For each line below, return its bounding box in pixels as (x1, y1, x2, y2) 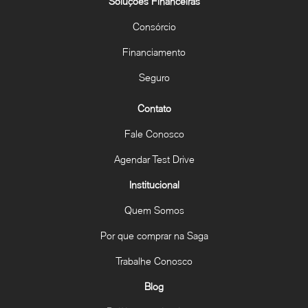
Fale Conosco (124, 128, 184, 140)
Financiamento (122, 46, 186, 58)
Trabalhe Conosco (115, 255, 192, 267)
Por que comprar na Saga (100, 230, 208, 241)
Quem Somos (124, 204, 184, 216)
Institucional (129, 179, 179, 190)
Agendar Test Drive (113, 153, 195, 165)
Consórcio (132, 21, 176, 32)
